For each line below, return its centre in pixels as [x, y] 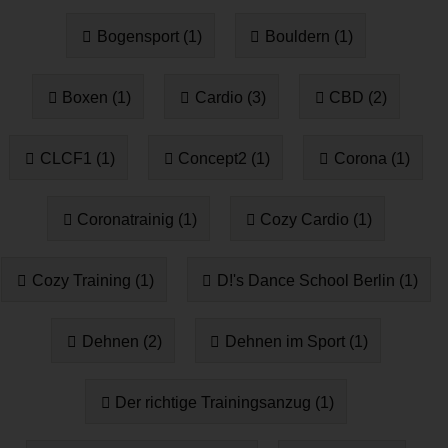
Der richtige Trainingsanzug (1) [225, 402]
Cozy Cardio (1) [316, 219]
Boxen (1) [97, 97]
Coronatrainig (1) [137, 219]
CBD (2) [358, 97]
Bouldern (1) [308, 36]
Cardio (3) [230, 97]
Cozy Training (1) [92, 280]
